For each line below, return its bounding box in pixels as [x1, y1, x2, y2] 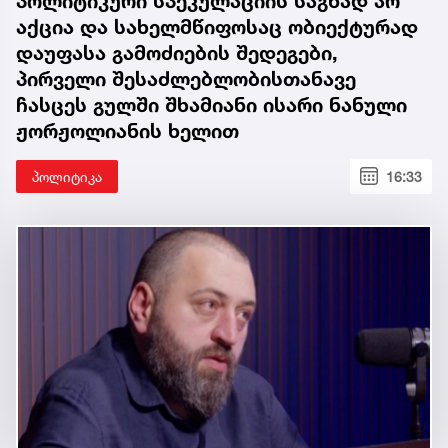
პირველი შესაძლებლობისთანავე [16, 66, 356, 91]
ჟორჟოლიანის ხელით [16, 118, 239, 143]
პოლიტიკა [32, 167, 102, 185]
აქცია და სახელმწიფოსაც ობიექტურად [16, 14, 418, 39]
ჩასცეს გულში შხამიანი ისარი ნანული [16, 92, 407, 117]
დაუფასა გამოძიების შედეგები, [16, 40, 338, 65]
